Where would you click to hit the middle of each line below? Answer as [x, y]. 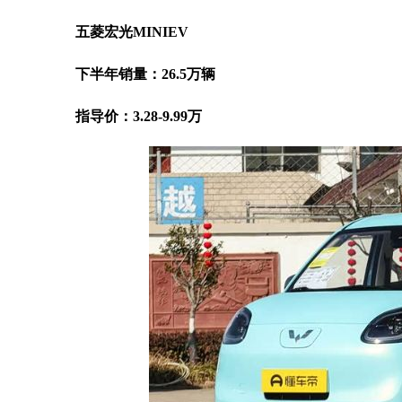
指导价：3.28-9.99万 [133, 116]
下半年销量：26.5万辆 [140, 74]
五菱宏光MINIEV [127, 32]
